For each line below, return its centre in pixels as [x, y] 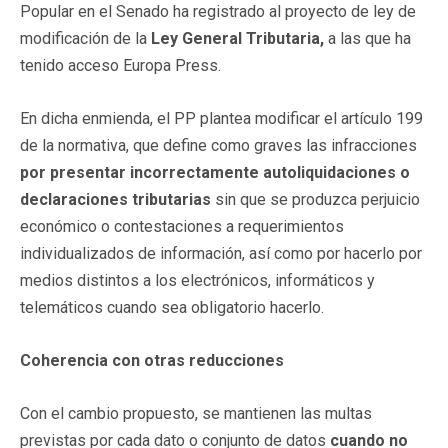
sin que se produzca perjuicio [315, 199]
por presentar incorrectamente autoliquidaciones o [215, 172]
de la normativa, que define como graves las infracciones [218, 145]
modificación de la [85, 38]
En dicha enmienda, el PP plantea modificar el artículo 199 [221, 118]
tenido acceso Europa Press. [120, 65]
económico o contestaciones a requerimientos [182, 226]
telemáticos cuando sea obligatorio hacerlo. [172, 307]
